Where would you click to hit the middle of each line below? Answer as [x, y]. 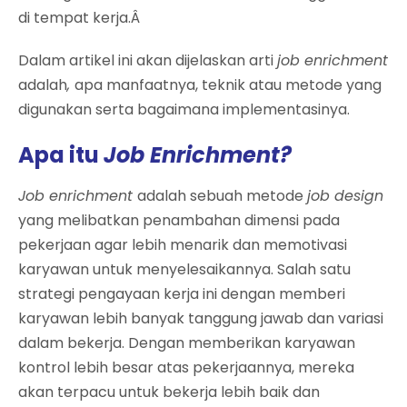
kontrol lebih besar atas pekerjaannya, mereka [186, 367]
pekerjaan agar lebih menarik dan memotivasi [183, 244]
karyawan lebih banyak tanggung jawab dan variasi [201, 318]
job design [345, 195]
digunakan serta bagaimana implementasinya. [184, 109]
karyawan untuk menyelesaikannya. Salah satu [184, 269]
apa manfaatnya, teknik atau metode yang [228, 84]
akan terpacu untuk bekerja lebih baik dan [169, 392]
